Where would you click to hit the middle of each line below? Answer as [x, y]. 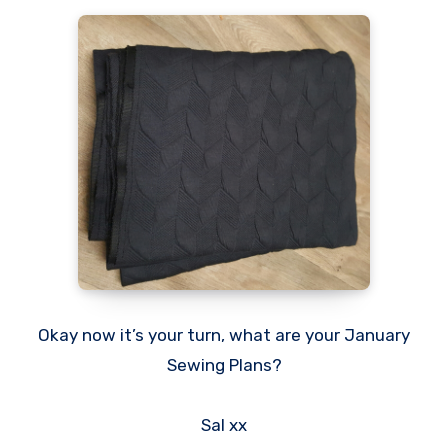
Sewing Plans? [224, 365]
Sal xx [224, 425]
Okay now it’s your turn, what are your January [224, 335]
